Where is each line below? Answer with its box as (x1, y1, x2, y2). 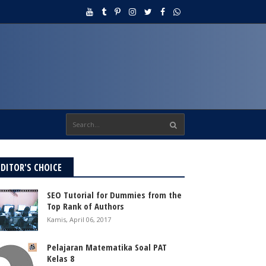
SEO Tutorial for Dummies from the (47, 189, 182, 201)
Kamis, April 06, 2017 (47, 214, 112, 224)
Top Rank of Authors (47, 200, 125, 212)
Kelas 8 (47, 252, 75, 265)
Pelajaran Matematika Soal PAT (47, 241, 167, 254)
